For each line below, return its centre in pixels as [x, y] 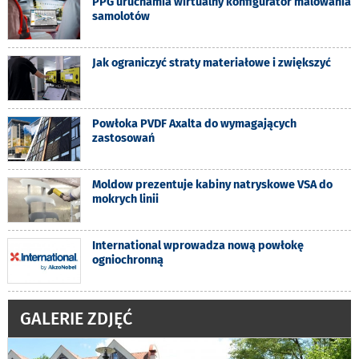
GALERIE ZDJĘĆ [76, 319]
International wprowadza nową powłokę [198, 246]
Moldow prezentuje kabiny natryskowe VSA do [212, 185]
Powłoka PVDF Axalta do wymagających [194, 124]
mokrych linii [125, 200]
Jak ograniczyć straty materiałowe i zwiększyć [212, 63]
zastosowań [123, 139]
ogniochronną [128, 260]
